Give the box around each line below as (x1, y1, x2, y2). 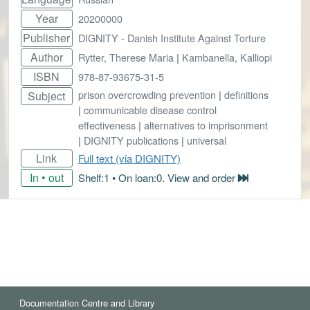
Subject (28, 88, 66, 104)
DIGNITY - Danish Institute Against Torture (78, 30, 266, 46)
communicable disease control (84, 102, 217, 118)
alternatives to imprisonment (144, 118, 268, 133)
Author (30, 49, 63, 66)
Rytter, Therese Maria (78, 50, 174, 65)
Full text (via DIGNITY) (78, 151, 181, 166)
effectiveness (78, 118, 136, 133)
